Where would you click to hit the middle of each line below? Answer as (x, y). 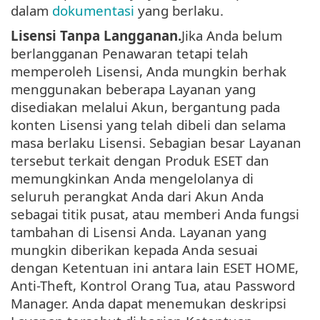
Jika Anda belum (232, 36)
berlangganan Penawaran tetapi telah (130, 54)
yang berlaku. (179, 11)
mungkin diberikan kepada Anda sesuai (134, 250)
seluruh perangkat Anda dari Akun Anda (137, 196)
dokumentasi (93, 11)
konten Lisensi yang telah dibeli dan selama (148, 125)
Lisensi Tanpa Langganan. (96, 36)
